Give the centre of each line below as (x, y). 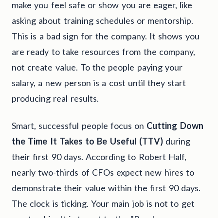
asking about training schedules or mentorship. (103, 21)
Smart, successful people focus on (79, 126)
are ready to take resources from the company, (103, 52)
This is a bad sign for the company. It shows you (106, 36)
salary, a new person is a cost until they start (99, 83)
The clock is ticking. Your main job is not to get (103, 204)
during (176, 141)
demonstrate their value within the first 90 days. (106, 188)
